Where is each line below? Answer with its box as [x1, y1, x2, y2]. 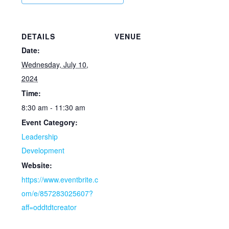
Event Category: [21, 117, 78, 127]
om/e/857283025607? [21, 188, 94, 198]
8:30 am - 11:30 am [21, 102, 86, 112]
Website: [21, 160, 53, 170]
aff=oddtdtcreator [21, 202, 77, 212]
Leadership [21, 131, 58, 142]
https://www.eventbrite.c [21, 174, 99, 185]
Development [21, 145, 65, 155]
